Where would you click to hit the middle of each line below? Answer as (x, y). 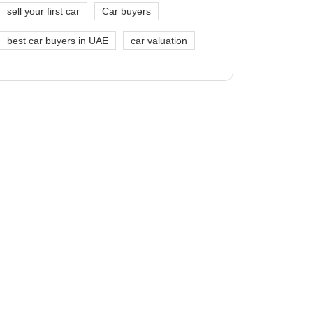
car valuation (159, 40)
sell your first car (43, 11)
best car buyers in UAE (58, 40)
